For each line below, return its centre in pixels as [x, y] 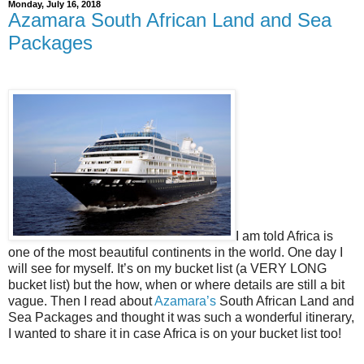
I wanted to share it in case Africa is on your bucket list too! [175, 334]
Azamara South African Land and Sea [170, 19]
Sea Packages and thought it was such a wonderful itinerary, [181, 318]
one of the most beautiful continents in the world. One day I [175, 253]
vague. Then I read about [81, 301]
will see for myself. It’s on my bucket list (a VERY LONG [167, 269]
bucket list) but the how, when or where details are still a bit [176, 285]
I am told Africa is [284, 236]
